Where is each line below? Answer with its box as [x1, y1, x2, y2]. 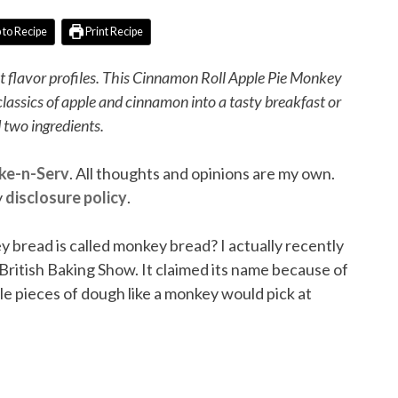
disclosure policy [5, 187, 127, 207]
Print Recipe [84, 24, 144, 38]
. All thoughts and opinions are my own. [69, 163, 335, 183]
